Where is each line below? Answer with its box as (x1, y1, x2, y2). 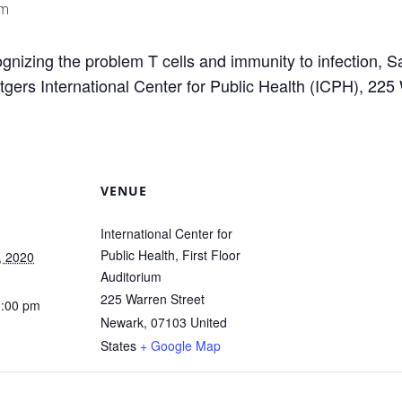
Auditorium (100, 267, 162, 285)
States (100, 336, 136, 354)
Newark (100, 313, 144, 331)
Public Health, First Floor (100, 246, 240, 264)
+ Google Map (140, 336, 221, 354)
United (190, 313, 227, 331)
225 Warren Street (100, 290, 205, 308)
